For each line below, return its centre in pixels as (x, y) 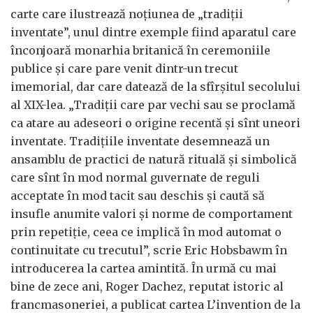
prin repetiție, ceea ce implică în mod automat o (146, 232)
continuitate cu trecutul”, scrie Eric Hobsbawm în (149, 250)
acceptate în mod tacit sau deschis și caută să (138, 196)
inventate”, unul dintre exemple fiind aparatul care (153, 32)
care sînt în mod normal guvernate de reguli (135, 177)
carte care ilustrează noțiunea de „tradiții (127, 14)
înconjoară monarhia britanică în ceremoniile (140, 50)
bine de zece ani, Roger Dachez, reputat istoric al (147, 286)
